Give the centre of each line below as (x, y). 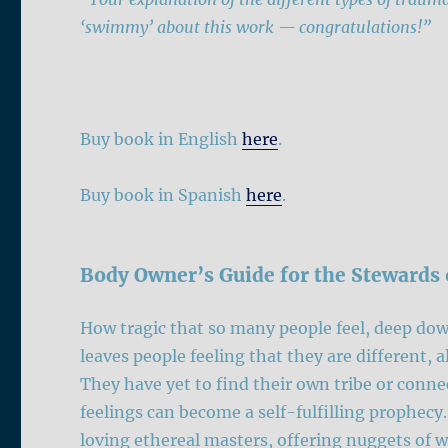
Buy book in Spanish (163, 195)
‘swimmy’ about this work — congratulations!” (256, 27)
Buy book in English (161, 139)
